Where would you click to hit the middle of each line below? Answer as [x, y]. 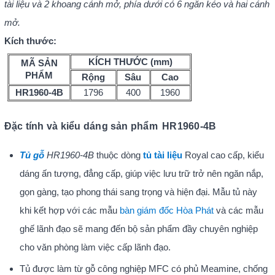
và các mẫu [238, 210]
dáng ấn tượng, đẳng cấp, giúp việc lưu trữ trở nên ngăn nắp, [141, 173]
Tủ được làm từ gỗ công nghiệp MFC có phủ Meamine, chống [143, 268]
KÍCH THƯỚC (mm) [130, 61]
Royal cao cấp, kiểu [223, 155]
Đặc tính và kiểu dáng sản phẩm [81, 126]
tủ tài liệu [162, 155]
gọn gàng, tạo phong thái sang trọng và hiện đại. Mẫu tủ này [138, 192]
